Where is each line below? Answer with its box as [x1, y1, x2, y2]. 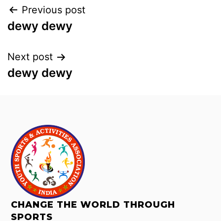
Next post [7, 51, 53, 63]
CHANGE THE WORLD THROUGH [11, 199, 176, 211]
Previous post [22, 4, 85, 16]
